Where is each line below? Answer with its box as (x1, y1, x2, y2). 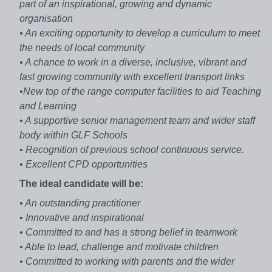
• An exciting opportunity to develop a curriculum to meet (19, 27, 260, 38)
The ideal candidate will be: (19, 178, 143, 189)
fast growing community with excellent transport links (19, 71, 245, 82)
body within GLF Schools (19, 129, 127, 140)
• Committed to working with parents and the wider (19, 256, 234, 267)
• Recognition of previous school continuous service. (19, 144, 244, 155)
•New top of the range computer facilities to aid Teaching (19, 86, 261, 97)
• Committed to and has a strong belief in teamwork (19, 226, 237, 237)
